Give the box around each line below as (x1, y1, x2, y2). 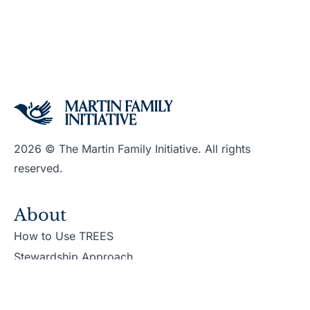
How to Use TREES (14, 228, 113, 243)
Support (14, 279, 82, 300)
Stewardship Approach (14, 249, 133, 264)
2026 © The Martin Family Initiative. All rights (14, 141, 250, 156)
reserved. (14, 161, 63, 175)
